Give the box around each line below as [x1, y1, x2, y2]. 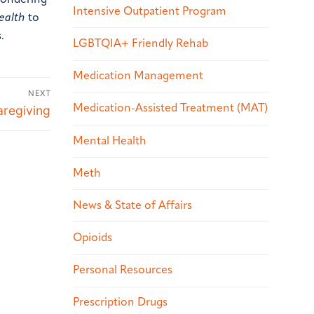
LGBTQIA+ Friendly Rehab [73, 38, 208, 50]
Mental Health [73, 135, 146, 147]
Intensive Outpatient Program [73, 6, 226, 18]
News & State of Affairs [73, 200, 192, 212]
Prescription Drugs [73, 297, 168, 309]
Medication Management [73, 71, 203, 83]
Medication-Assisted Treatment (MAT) [73, 103, 268, 115]
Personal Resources [73, 265, 172, 277]
